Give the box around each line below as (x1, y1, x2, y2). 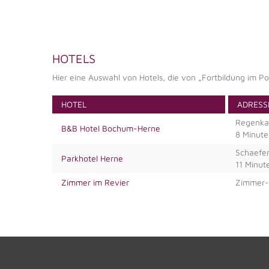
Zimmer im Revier (61, 177, 129, 187)
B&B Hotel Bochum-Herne (61, 122, 160, 133)
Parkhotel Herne (61, 153, 123, 163)
